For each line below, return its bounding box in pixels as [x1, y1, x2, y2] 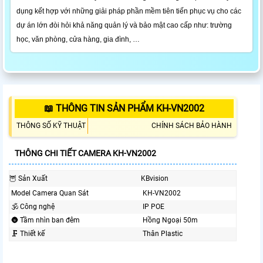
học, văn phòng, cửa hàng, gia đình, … [16, 35, 140, 44]
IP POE [143, 203, 164, 211]
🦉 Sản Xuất [9, 174, 48, 183]
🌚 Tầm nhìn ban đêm [11, 216, 80, 225]
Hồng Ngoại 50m [143, 216, 198, 225]
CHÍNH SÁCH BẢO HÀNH [151, 122, 232, 130]
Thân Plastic [143, 230, 183, 238]
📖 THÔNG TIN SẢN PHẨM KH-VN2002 [44, 103, 204, 114]
